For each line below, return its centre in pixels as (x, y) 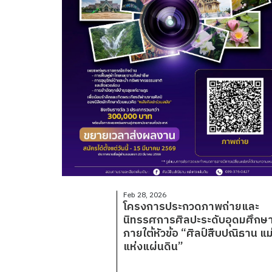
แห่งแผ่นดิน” (153, 247)
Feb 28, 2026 (145, 195)
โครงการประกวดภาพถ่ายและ (191, 207)
